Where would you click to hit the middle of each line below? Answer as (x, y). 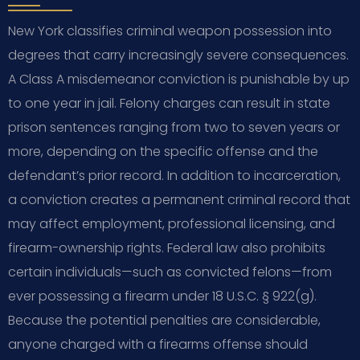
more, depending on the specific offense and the (163, 151)
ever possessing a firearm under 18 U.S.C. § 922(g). (162, 296)
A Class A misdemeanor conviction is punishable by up (179, 79)
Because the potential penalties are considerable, (164, 320)
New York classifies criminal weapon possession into (170, 31)
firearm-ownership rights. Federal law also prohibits (167, 247)
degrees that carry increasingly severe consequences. (178, 55)
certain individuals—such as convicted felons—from (170, 272)
